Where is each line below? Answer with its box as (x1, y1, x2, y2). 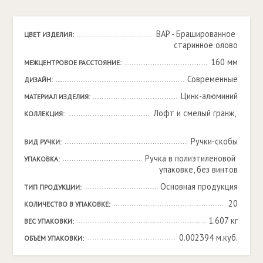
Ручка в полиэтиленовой (144, 152, 235, 164)
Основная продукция (160, 180, 238, 192)
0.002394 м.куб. (178, 231, 238, 243)
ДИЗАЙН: (23, 75, 53, 84)
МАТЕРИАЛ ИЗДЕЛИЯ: (23, 92, 90, 101)
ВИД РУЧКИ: (23, 137, 62, 146)
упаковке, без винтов (159, 163, 238, 175)
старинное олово (173, 39, 238, 50)
